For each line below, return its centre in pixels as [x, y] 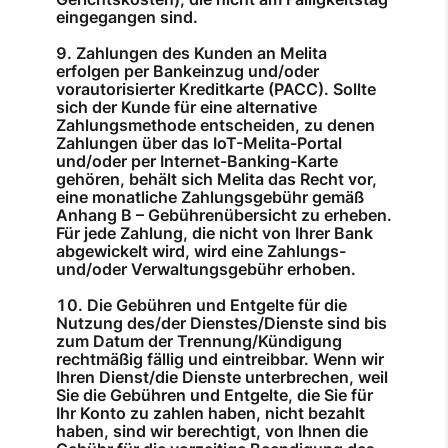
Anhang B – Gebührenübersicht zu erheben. [224, 215]
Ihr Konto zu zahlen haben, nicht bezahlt [210, 413]
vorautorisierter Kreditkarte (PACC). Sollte [216, 89]
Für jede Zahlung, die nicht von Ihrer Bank [214, 233]
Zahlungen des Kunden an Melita [201, 53]
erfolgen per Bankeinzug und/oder [187, 71]
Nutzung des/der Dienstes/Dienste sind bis [221, 323]
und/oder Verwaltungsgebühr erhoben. [206, 269]
